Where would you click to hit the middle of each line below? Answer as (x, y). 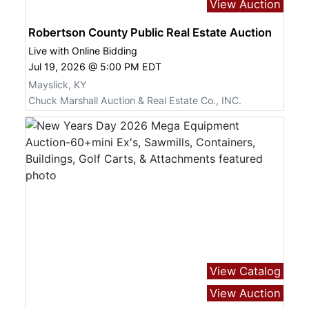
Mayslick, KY (57, 84)
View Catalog (245, 271)
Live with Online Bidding (83, 50)
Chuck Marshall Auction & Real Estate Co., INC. (135, 101)
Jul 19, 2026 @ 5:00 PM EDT (95, 66)
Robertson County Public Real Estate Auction (150, 32)
